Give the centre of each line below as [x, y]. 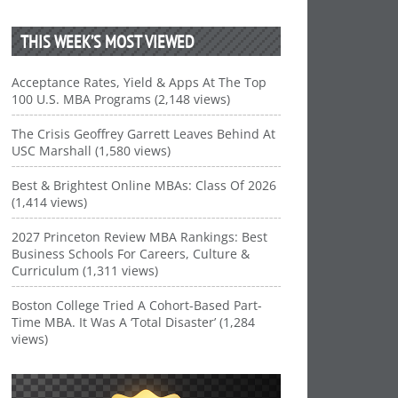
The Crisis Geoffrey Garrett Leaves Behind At [144, 134]
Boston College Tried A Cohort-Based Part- [137, 305]
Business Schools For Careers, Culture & [131, 254]
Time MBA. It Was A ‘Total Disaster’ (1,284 [134, 322]
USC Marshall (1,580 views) [92, 151]
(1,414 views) [50, 202]
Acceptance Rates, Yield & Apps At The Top [139, 82]
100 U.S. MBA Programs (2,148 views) [121, 99]
